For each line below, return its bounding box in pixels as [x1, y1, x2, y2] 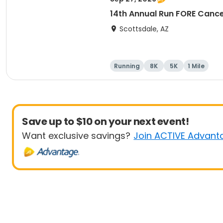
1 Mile [188, 62, 205, 70]
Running [114, 62, 140, 70]
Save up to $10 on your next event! [22, 114, 189, 128]
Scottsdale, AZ [119, 24, 169, 34]
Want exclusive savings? [22, 129, 130, 142]
